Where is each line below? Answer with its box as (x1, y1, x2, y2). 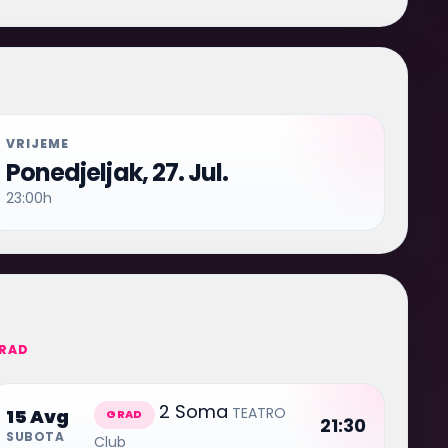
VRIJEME (6, 135, 69, 152)
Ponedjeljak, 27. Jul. (6, 156, 228, 189)
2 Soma (158, 399, 228, 424)
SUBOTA (6, 427, 65, 445)
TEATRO (231, 403, 286, 423)
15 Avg (6, 403, 70, 429)
